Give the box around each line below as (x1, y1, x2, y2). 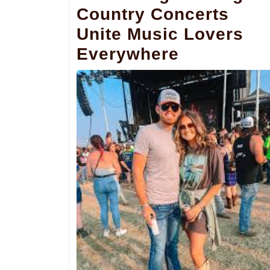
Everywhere (77, 45, 179, 64)
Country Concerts (77, 5, 229, 24)
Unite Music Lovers (77, 25, 243, 44)
